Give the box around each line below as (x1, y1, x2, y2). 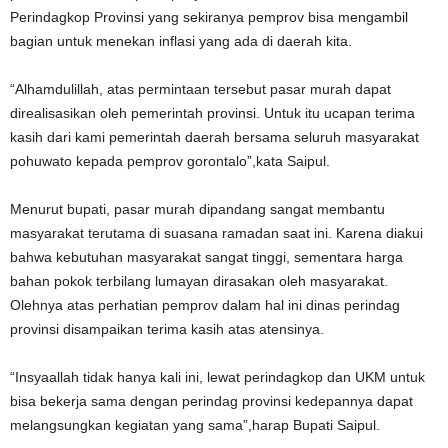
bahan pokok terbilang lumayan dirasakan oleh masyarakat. (10, 273, 388, 290)
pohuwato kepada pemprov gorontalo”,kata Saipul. (10, 153, 330, 170)
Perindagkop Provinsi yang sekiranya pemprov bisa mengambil (10, 9, 408, 26)
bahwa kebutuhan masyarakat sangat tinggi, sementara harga (10, 249, 403, 266)
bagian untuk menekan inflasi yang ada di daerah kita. (10, 33, 352, 50)
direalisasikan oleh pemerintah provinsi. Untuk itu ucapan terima (10, 105, 415, 122)
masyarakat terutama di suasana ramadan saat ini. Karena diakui (10, 225, 423, 242)
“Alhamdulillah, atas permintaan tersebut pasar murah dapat (10, 81, 391, 98)
